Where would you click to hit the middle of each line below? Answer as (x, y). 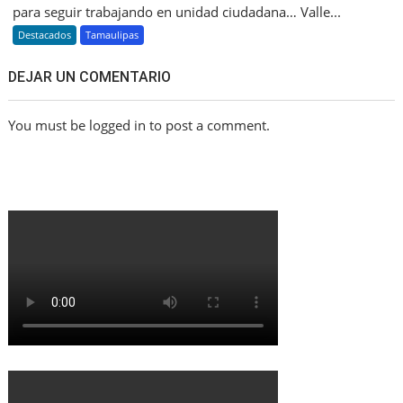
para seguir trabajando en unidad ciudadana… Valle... (177, 12)
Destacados (45, 35)
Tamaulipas (112, 35)
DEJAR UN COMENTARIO (90, 77)
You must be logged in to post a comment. (139, 125)
